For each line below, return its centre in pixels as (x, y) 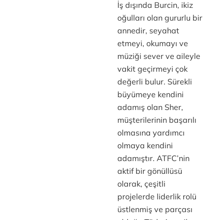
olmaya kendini (145, 145)
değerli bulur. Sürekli (154, 82)
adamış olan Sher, (150, 107)
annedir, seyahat (148, 30)
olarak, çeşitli (141, 184)
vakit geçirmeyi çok (152, 69)
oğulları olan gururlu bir (160, 18)
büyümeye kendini (150, 94)
